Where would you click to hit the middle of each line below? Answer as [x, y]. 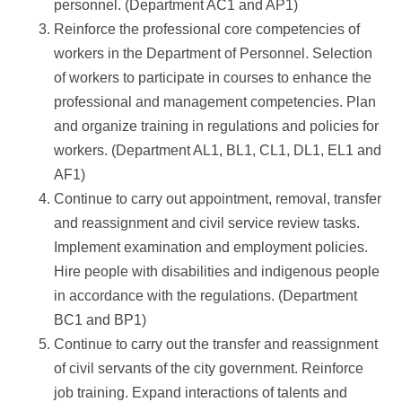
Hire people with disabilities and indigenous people [217, 271]
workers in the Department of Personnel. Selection [213, 53]
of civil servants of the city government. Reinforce [209, 368]
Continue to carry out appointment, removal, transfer [218, 199]
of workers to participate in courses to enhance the [213, 78]
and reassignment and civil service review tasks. [207, 223]
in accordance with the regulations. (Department [205, 296]
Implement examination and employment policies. [211, 247]
